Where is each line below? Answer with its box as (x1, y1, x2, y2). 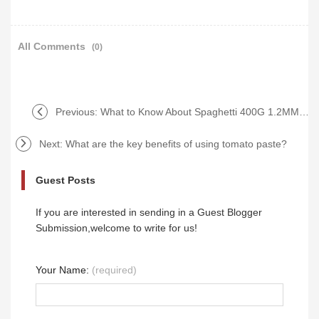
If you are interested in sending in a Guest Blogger (36, 206, 262, 218)
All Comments (18, 41, 88, 52)
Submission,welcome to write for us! (36, 222, 197, 234)
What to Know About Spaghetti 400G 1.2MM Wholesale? (100, 106, 299, 117)
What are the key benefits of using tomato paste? (66, 138, 287, 150)
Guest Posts (36, 174, 95, 186)
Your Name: (36, 264, 92, 276)
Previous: (56, 106, 100, 117)
